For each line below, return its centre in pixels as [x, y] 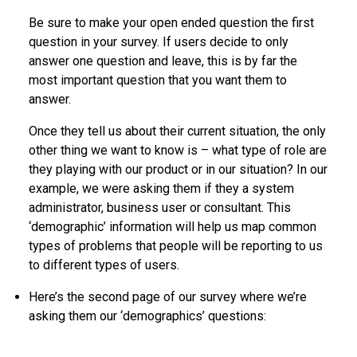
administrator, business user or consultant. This [160, 207]
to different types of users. [104, 265]
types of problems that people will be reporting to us [176, 245]
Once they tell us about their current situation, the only [177, 131]
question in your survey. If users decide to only [159, 41]
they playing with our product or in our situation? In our [178, 169]
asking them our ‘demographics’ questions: [147, 316]
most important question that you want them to [158, 80]
